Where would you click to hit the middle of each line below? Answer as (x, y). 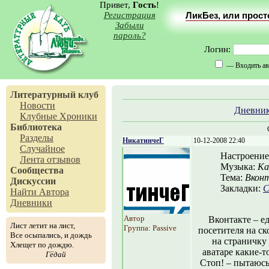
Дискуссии (33, 181)
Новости (38, 105)
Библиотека (36, 127)
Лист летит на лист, (43, 225)
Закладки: (242, 188)
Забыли (129, 25)
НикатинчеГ (143, 141)
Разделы (37, 138)
